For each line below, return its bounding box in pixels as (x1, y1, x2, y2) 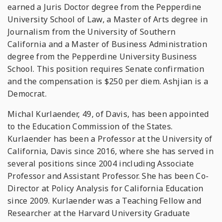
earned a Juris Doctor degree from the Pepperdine (7, 1, 202, 12)
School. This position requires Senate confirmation (7, 63, 205, 74)
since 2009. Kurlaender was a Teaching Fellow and (7, 195, 202, 206)
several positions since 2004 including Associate (7, 158, 194, 169)
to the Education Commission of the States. (7, 121, 173, 132)
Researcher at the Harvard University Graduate (7, 208, 190, 219)
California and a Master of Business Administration (7, 39, 208, 50)
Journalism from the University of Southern (7, 26, 176, 37)
